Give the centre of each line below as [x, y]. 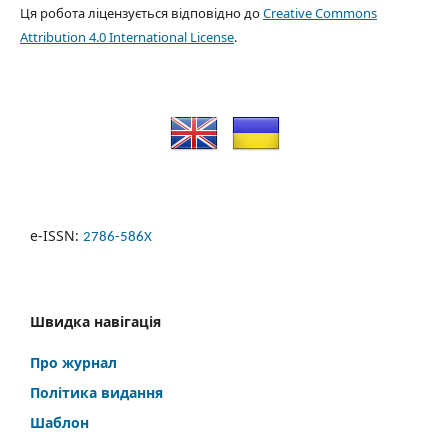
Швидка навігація [95, 321]
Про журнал [73, 362]
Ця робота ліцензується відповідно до [141, 12]
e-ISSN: [56, 235]
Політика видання [98, 392]
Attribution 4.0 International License [126, 36]
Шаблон [59, 422]
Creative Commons [319, 12]
